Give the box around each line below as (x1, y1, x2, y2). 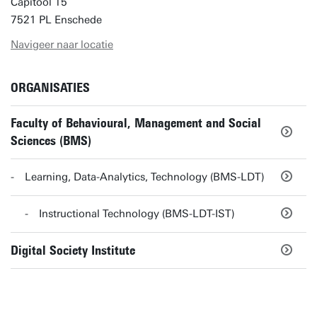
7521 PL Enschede (11, 13, 102, 26)
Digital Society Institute (11, 242, 135, 258)
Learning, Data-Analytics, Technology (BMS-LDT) (25, 171, 265, 183)
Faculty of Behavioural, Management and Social (11, 115, 261, 131)
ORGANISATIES (11, 80, 90, 96)
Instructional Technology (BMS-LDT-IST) (39, 207, 235, 220)
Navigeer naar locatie (11, 38, 113, 51)
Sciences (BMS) (11, 133, 91, 149)
